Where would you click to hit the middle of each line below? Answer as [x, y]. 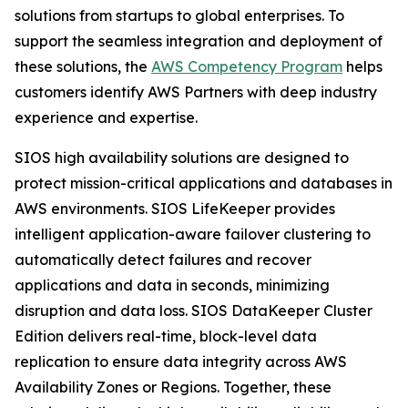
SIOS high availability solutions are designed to [182, 158]
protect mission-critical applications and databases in [204, 183]
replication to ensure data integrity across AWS [181, 362]
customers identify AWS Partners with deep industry [196, 92]
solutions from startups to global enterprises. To [179, 15]
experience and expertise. [106, 117]
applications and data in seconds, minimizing [172, 285]
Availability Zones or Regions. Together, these [173, 387]
